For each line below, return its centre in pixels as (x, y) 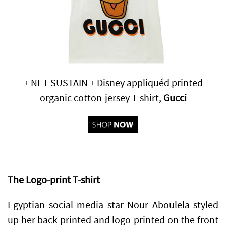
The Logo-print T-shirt (54, 180)
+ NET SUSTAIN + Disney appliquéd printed (113, 83)
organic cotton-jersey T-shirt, (101, 98)
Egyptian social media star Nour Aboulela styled (113, 205)
